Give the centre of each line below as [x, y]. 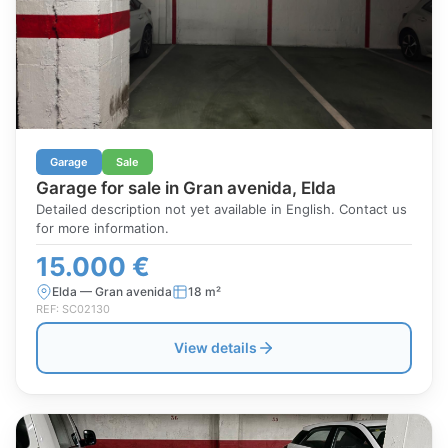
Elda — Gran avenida [112, 291]
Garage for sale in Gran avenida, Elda [186, 188]
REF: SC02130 [73, 309]
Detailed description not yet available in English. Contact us [221, 209]
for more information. [102, 228]
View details [215, 347]
